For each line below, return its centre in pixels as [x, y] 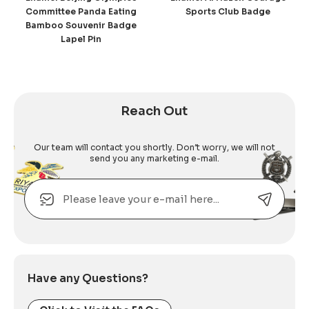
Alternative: [54, 227]
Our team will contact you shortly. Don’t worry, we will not [154, 147]
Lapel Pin [81, 39]
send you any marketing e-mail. [154, 158]
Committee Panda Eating [81, 11]
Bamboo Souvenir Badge [81, 25]
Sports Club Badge [228, 11]
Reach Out [154, 111]
